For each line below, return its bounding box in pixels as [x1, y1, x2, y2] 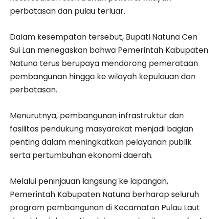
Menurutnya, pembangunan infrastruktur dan [10, 110, 184, 121]
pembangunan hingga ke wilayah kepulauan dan [10, 71, 196, 82]
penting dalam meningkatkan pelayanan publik [10, 136, 192, 148]
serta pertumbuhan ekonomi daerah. [10, 150, 153, 161]
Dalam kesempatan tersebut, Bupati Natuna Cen [10, 31, 197, 43]
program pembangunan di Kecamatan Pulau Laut [10, 202, 200, 213]
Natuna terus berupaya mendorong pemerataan [10, 58, 198, 69]
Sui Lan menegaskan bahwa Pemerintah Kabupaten [10, 44, 208, 56]
